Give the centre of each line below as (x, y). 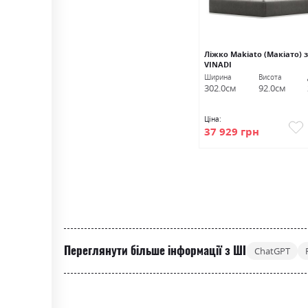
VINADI (218, 64)
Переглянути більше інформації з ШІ (155, 251)
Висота (270, 77)
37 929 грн (231, 131)
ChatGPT (272, 251)
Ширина (218, 77)
